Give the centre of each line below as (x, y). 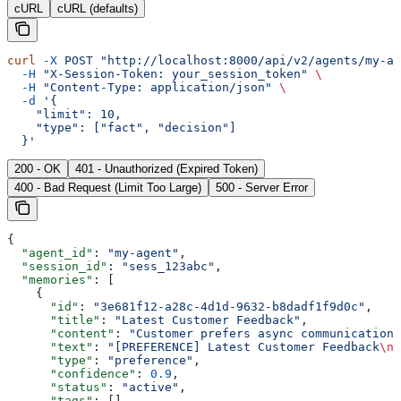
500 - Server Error (262, 187)
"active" (150, 387)
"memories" (50, 279)
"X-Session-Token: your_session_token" (172, 73)
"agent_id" (50, 252)
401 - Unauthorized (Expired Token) (166, 168)
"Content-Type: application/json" (154, 87)
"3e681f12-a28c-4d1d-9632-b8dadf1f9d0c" (229, 306)
